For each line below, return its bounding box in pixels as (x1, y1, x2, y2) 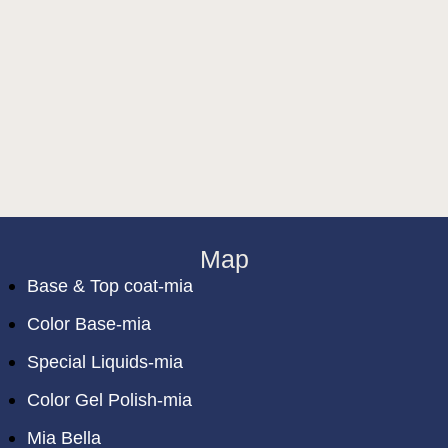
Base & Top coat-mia (27, 276, 194, 296)
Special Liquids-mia (27, 352, 184, 372)
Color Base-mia (27, 314, 152, 334)
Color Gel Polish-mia (27, 390, 193, 410)
